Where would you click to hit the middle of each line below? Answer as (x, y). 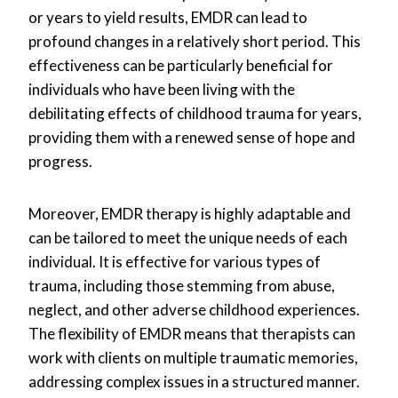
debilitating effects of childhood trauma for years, (195, 113)
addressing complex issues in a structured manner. (194, 381)
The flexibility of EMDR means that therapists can (192, 333)
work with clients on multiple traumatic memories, (193, 357)
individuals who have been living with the (162, 89)
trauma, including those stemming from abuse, (182, 285)
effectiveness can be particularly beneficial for (181, 65)
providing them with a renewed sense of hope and (192, 137)
